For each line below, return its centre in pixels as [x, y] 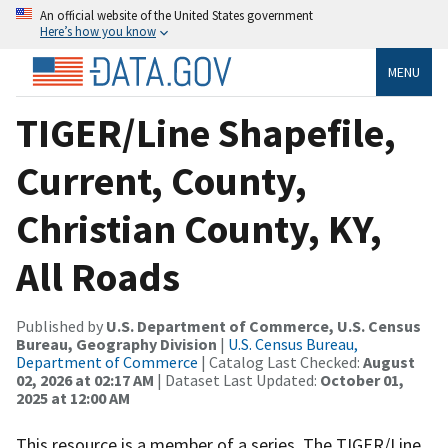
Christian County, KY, [199, 228]
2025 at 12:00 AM [73, 397]
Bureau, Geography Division [116, 343]
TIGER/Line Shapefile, [206, 132]
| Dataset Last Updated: [237, 379]
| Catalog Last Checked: [280, 361]
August [389, 361]
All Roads [98, 276]
